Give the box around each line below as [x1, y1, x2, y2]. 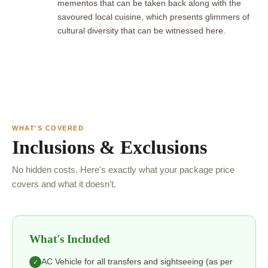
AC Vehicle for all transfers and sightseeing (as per [41, 257, 233, 267]
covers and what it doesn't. [12, 179, 116, 190]
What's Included [29, 233, 110, 246]
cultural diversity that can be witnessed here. [57, 26, 226, 36]
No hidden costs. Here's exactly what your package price [12, 165, 234, 175]
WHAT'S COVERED [12, 124, 84, 132]
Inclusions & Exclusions [12, 136, 207, 159]
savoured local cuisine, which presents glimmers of [57, 13, 249, 22]
